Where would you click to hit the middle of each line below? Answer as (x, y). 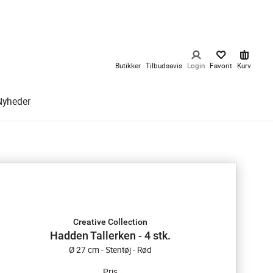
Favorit (221, 66)
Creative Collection (110, 222)
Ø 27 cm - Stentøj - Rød (110, 250)
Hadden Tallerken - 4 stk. (110, 236)
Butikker (128, 66)
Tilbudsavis (164, 66)
